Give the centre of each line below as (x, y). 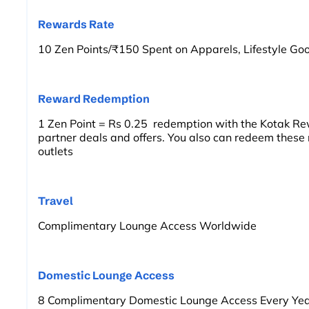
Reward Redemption (94, 98)
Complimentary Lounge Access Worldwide (147, 225)
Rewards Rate (76, 24)
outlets (56, 151)
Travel (56, 200)
